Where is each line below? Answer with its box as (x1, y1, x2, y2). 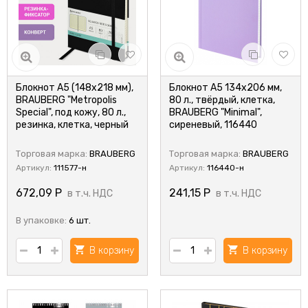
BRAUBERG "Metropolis (16, 94, 117, 106)
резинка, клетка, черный (16, 119, 129, 131)
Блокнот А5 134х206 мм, (169, 82, 282, 93)
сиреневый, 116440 (169, 119, 257, 131)
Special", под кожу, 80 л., (16, 107, 126, 118)
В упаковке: (16, 215, 67, 225)
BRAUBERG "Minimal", (169, 107, 262, 118)
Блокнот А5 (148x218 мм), (16, 82, 133, 93)
